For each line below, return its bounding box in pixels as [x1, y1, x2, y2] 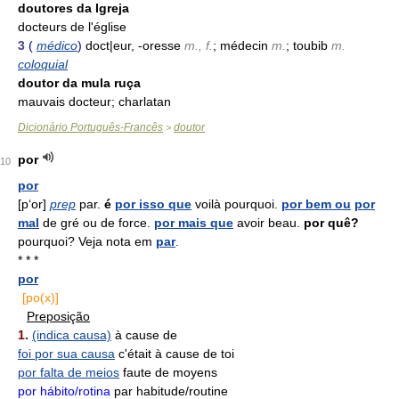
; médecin [213, 38, 272, 53]
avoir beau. [233, 216, 304, 230]
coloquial [18, 57, 68, 71]
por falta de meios [18, 365, 119, 379]
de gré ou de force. [39, 216, 154, 230]
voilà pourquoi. [191, 197, 281, 211]
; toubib [286, 38, 331, 53]
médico [37, 38, 77, 53]
